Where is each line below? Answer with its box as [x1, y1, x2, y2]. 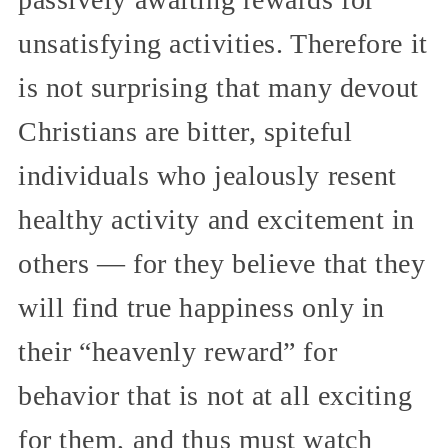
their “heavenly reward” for [18, 335, 338, 367]
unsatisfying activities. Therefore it [18, 27, 428, 59]
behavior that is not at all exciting [18, 379, 413, 411]
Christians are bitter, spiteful [18, 115, 353, 147]
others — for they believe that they [18, 247, 426, 279]
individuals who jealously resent [18, 159, 397, 191]
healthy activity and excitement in [18, 203, 416, 235]
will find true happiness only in [18, 291, 385, 323]
